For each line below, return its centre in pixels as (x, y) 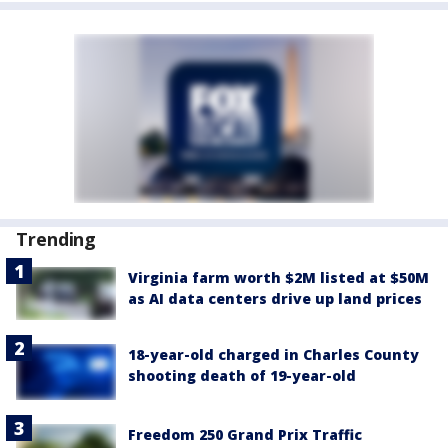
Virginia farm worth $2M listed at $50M (278, 277)
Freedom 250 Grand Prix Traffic (245, 434)
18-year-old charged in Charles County (273, 354)
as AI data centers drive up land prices (275, 298)
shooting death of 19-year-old (242, 375)
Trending (56, 238)
